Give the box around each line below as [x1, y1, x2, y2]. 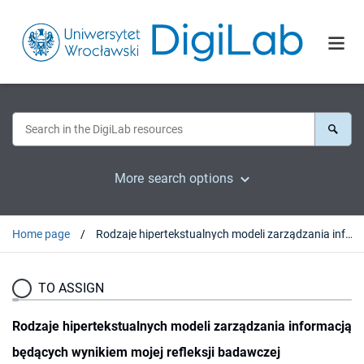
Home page [12, 227, 70, 240]
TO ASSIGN [38, 279, 104, 296]
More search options [115, 170, 233, 186]
